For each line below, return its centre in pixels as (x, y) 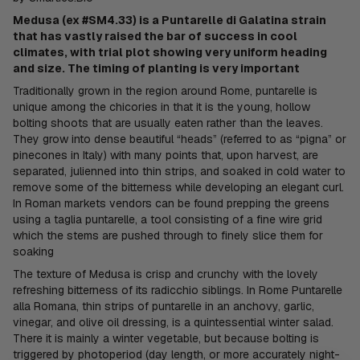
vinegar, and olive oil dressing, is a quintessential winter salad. (173, 322)
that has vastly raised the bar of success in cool (155, 36)
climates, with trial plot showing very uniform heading (170, 52)
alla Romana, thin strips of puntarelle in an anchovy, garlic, (164, 306)
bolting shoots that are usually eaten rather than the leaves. (168, 123)
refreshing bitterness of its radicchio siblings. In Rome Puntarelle (178, 290)
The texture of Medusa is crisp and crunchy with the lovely (166, 274)
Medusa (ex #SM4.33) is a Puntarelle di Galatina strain (170, 20)
